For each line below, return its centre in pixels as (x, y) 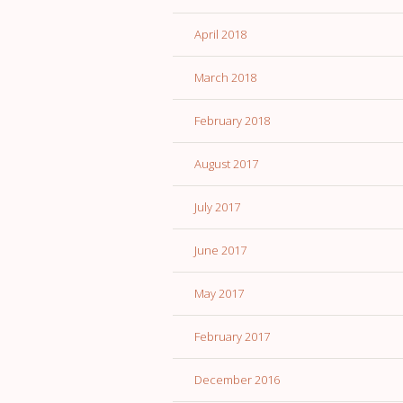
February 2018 (232, 121)
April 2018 (220, 35)
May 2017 (219, 294)
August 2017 (226, 164)
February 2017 (232, 337)
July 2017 (217, 207)
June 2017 (220, 251)
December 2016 (237, 380)
